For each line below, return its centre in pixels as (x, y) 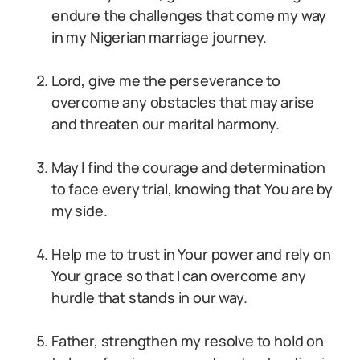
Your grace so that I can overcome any (179, 276)
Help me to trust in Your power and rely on (191, 254)
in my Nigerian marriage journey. (160, 37)
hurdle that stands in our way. (149, 297)
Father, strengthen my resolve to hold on (188, 341)
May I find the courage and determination (188, 167)
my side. (80, 211)
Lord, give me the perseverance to (166, 80)
